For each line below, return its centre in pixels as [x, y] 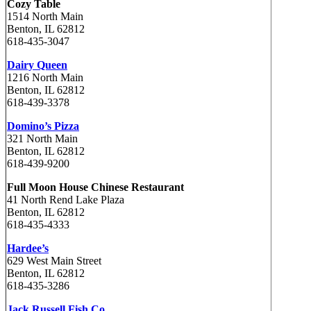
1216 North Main [45, 77]
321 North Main [42, 138]
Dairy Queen [37, 65]
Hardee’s [28, 248]
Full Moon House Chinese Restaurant [95, 187]
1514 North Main [45, 16]
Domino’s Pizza [43, 126]
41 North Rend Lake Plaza [66, 199]
